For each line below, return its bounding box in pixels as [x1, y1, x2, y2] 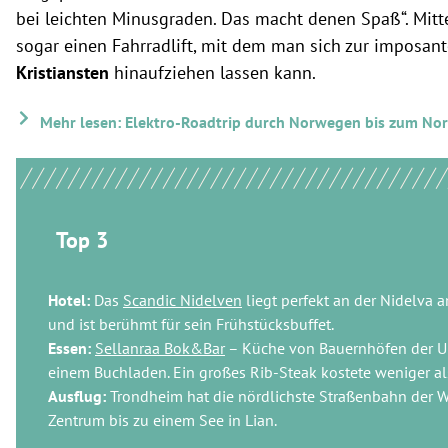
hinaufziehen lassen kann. [109, 61, 316, 84]
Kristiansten [16, 61, 109, 84]
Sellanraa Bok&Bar [95, 338, 225, 358]
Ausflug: [48, 386, 106, 406]
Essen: [48, 338, 95, 358]
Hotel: [48, 290, 90, 310]
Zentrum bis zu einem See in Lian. [48, 410, 277, 430]
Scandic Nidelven [123, 290, 242, 310]
